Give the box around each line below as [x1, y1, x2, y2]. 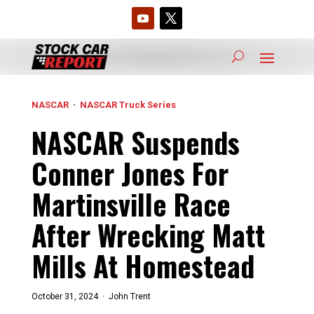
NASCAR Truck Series [79, 99, 176, 110]
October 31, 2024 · [31, 291, 104, 301]
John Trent [104, 291, 151, 301]
